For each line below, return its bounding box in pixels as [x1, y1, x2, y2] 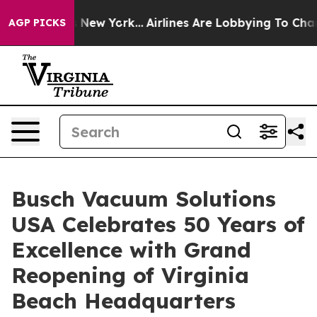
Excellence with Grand [11, 236, 251, 263]
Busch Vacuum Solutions [11, 185, 276, 212]
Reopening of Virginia [11, 262, 249, 289]
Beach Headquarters [11, 287, 236, 314]
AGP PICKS [8, 16, 66, 29]
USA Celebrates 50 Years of [11, 211, 305, 238]
